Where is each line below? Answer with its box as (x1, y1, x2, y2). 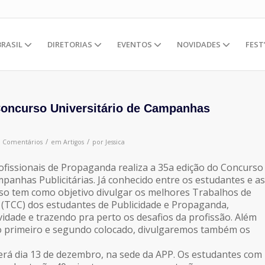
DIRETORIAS (47, 39, 94, 50)
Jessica (105, 138, 125, 146)
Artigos (63, 138, 84, 146)
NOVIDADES (177, 39, 222, 50)
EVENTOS (117, 39, 154, 50)
